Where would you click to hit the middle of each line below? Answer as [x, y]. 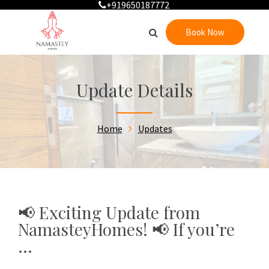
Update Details [134, 90]
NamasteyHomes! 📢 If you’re [126, 229]
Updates [155, 128]
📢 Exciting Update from [109, 212]
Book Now [205, 32]
